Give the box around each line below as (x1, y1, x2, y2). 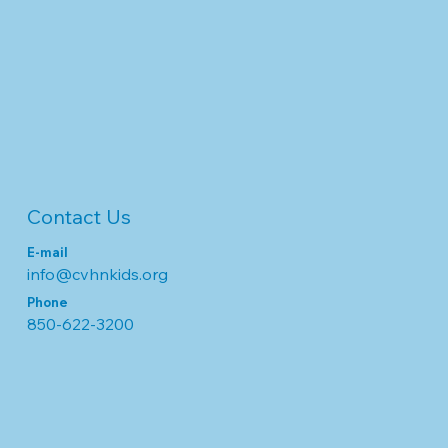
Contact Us (27, 203, 132, 229)
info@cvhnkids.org (27, 263, 169, 284)
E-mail (26, 243, 68, 260)
